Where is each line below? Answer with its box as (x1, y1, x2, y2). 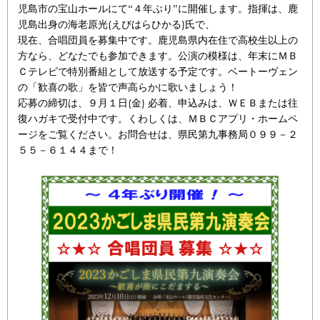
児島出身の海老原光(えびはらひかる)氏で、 (18, 16, 215, 31)
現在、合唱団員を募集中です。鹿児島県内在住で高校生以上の (18, 32, 298, 46)
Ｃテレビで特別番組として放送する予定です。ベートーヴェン (18, 64, 298, 78)
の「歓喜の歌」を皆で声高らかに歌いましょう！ (18, 79, 238, 94)
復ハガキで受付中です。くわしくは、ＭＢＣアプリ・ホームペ (18, 111, 298, 125)
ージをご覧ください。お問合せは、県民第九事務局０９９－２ (18, 126, 298, 141)
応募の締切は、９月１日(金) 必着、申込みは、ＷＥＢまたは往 (18, 95, 298, 109)
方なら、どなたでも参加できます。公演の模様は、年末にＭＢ (18, 48, 298, 62)
